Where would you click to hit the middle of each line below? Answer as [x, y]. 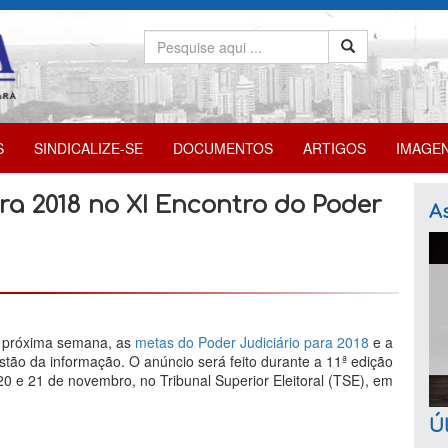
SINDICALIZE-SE [88, 147]
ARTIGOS [334, 147]
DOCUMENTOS [223, 147]
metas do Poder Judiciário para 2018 [252, 341]
